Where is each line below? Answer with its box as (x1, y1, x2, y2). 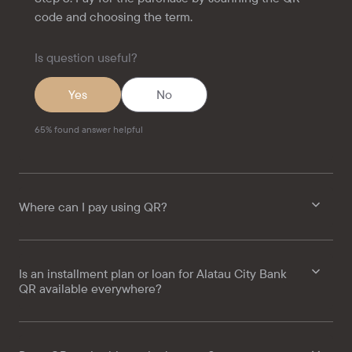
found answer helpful (54, 123, 143, 136)
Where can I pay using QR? (19, 199, 167, 215)
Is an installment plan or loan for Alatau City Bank (19, 266, 287, 282)
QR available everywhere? (19, 280, 162, 297)
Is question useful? (35, 49, 137, 66)
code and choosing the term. (35, 9, 196, 25)
